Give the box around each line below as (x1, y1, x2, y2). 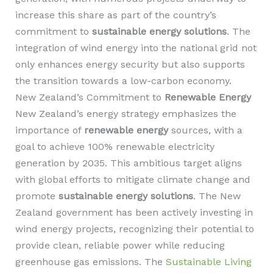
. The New (193, 190, 241, 202)
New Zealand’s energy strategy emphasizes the (15, 108, 236, 119)
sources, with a (168, 124, 243, 136)
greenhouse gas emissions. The (15, 256, 166, 268)
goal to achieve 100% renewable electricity (15, 141, 214, 152)
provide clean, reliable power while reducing (15, 239, 225, 251)
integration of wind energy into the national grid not (15, 42, 257, 54)
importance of (15, 124, 84, 136)
